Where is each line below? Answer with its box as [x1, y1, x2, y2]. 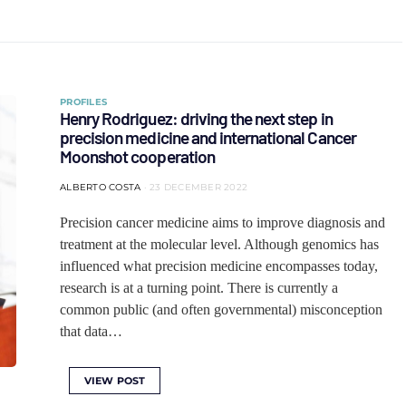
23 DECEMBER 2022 [150, 181, 247, 193]
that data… [60, 324, 122, 339]
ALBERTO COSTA [60, 181, 141, 193]
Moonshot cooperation [60, 146, 215, 167]
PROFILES [60, 96, 107, 108]
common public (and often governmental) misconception [60, 302, 382, 317]
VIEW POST [84, 374, 146, 387]
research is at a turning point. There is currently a [60, 280, 338, 295]
